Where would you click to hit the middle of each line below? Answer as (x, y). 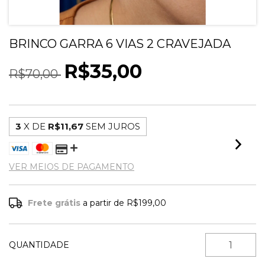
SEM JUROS (113, 126)
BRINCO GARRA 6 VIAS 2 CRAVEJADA (120, 44)
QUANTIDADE (39, 245)
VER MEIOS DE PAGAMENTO (72, 167)
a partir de (105, 203)
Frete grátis (54, 203)
